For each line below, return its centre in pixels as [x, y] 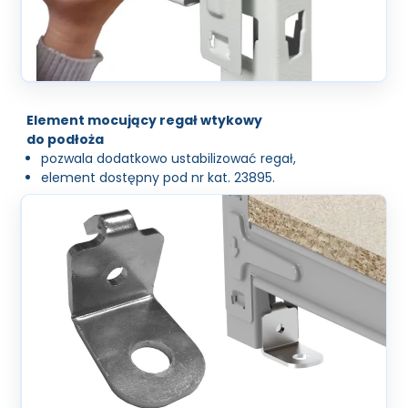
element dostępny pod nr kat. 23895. [158, 177]
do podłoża [66, 139]
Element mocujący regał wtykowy [145, 120]
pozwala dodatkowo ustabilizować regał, [169, 158]
